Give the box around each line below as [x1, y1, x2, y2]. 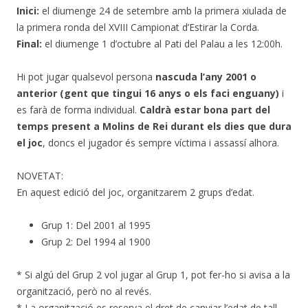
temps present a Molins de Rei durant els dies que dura [16, 119, 291, 133]
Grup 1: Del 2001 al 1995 [41, 218, 151, 232]
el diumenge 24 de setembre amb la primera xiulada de [39, 3, 287, 17]
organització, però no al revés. [16, 284, 154, 298]
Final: [16, 36, 45, 50]
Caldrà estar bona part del [140, 102, 270, 116]
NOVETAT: [16, 168, 63, 182]
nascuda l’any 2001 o [155, 69, 256, 83]
